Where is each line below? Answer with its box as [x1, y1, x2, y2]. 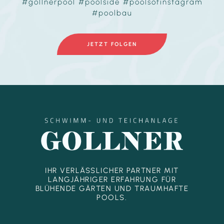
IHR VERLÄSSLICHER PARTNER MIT [45, 165, 179, 175]
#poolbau [91, 8, 132, 17]
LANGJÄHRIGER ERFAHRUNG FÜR [47, 174, 176, 184]
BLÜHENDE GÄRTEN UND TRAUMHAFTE [35, 183, 189, 193]
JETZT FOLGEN [86, 40, 137, 47]
